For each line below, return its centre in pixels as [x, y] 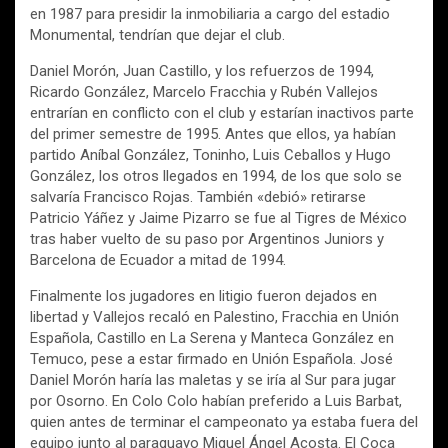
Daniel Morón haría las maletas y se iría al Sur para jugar [213, 380]
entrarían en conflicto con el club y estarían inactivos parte [222, 113]
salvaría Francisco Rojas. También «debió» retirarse [198, 197]
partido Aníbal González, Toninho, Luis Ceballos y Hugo [210, 155]
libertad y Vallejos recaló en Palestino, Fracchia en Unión [214, 317]
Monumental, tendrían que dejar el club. [157, 35]
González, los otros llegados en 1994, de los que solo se [216, 176]
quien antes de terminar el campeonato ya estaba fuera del [224, 422]
